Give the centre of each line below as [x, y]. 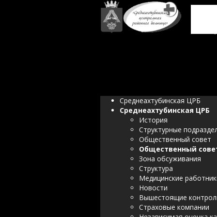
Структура [156, 168]
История [153, 120]
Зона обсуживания [170, 159]
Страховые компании [174, 207]
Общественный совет [175, 139]
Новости [153, 188]
